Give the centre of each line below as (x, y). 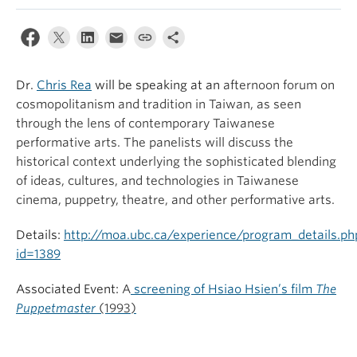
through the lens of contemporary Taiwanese (145, 124)
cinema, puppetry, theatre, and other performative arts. (177, 200)
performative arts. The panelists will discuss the (155, 143)
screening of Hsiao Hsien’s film (223, 289)
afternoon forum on (277, 85)
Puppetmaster (56, 308)
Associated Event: (69, 289)
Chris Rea (64, 85)
